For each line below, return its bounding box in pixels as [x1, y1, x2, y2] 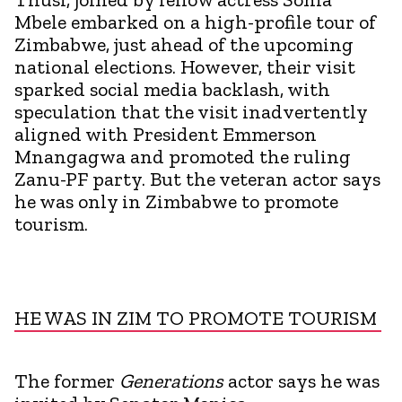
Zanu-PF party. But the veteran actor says [14, 166, 380, 191]
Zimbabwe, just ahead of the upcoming [14, 31, 354, 57]
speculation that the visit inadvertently [14, 99, 367, 124]
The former [14, 368, 119, 393]
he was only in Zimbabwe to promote [14, 188, 338, 214]
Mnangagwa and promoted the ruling [14, 144, 351, 169]
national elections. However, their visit [14, 54, 355, 79]
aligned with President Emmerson [14, 121, 317, 146]
